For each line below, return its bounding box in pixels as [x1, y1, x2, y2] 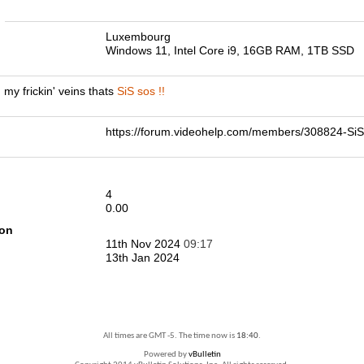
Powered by [143, 350, 188, 359]
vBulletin [188, 350, 221, 359]
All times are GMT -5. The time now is [103, 331, 236, 340]
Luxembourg [106, 30, 171, 43]
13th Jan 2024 [106, 251, 180, 264]
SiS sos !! [117, 84, 165, 97]
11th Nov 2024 [106, 237, 184, 250]
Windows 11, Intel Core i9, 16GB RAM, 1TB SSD [106, 44, 354, 57]
